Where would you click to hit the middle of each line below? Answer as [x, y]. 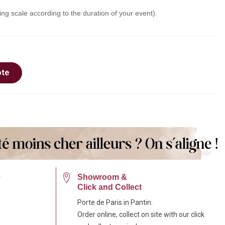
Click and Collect [109, 187]
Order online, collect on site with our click [141, 214]
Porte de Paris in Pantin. [115, 202]
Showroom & [102, 177]
